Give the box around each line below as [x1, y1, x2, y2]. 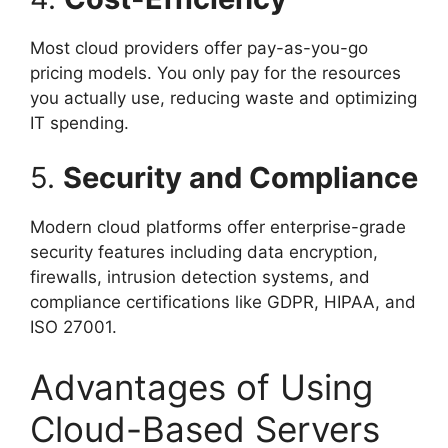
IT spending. [30, 112, 129, 133]
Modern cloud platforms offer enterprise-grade [30, 217, 406, 238]
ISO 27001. [30, 317, 117, 338]
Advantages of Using [30, 365, 373, 408]
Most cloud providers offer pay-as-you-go [30, 37, 368, 58]
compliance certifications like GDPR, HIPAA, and [30, 292, 416, 313]
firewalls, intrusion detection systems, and [30, 267, 370, 288]
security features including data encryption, [30, 242, 378, 263]
